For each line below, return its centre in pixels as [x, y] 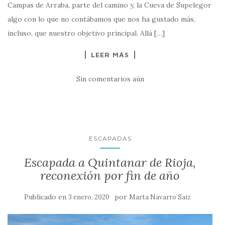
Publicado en [46, 197]
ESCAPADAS [110, 139]
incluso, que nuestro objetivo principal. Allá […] [86, 33]
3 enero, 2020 [89, 197]
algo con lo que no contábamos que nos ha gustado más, [101, 19]
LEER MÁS [110, 55]
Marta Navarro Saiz [160, 197]
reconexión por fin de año [110, 176]
